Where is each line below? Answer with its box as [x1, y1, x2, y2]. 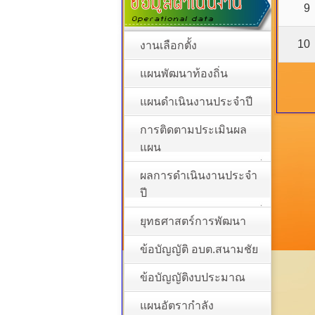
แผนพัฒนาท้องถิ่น [140, 67, 228, 79]
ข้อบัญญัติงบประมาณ [140, 271, 245, 283]
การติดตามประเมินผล [140, 124, 247, 136]
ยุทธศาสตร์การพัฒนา [140, 215, 246, 227]
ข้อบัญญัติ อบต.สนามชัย [140, 243, 258, 255]
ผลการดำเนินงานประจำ [140, 169, 257, 181]
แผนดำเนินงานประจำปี [140, 96, 252, 108]
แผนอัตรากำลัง [140, 300, 214, 311]
